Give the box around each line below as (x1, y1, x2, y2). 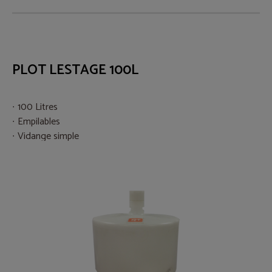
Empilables (18, 113, 60, 130)
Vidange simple (18, 127, 79, 144)
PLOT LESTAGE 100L (12, 59, 138, 82)
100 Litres (18, 98, 58, 115)
